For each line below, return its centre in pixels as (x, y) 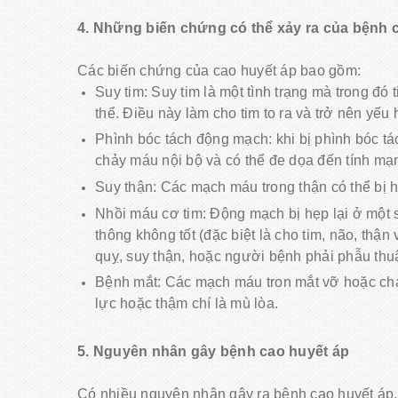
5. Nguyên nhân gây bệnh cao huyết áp (213, 351)
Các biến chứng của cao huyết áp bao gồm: (219, 70)
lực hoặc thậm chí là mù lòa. (187, 304)
